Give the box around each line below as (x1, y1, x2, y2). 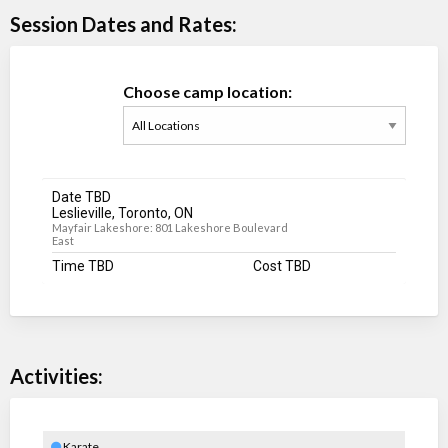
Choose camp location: (123, 82, 292, 102)
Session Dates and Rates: (10, 12, 237, 37)
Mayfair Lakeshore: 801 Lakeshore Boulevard (52, 221, 288, 235)
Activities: (10, 364, 103, 389)
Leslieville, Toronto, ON (52, 205, 193, 222)
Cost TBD (252, 258, 311, 275)
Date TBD (52, 189, 111, 206)
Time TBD (52, 258, 114, 275)
